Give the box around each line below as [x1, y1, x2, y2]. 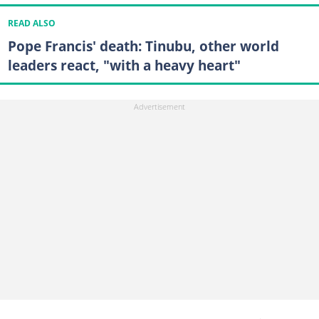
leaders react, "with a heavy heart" [7, 56, 241, 75]
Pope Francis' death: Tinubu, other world [7, 36, 279, 56]
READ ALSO [7, 18, 56, 29]
